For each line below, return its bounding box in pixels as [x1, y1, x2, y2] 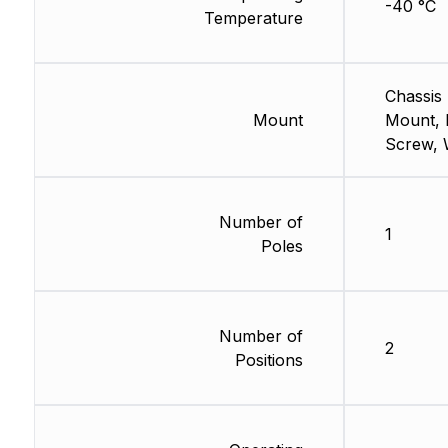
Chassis [384, 85, 442, 106]
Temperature [203, 7, 303, 28]
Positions [234, 349, 303, 370]
